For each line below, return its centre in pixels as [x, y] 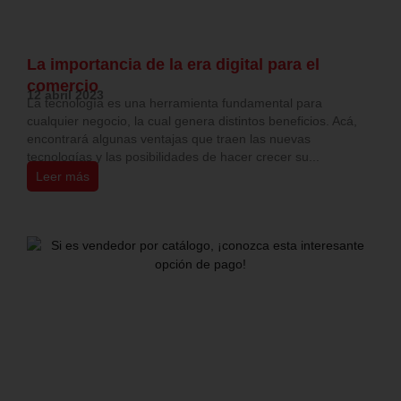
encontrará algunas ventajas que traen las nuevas [169, 139]
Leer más [63, 177]
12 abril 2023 [65, 95]
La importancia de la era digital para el [173, 65]
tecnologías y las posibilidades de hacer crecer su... [173, 157]
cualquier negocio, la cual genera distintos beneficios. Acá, [192, 121]
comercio [63, 86]
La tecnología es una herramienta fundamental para [175, 103]
